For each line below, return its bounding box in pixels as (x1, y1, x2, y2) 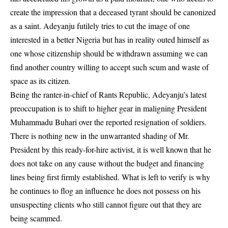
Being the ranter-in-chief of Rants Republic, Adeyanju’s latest (10, 89, 207, 100)
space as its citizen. (10, 75, 71, 86)
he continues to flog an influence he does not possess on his (10, 185, 201, 196)
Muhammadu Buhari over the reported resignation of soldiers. (10, 117, 207, 127)
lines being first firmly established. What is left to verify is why (10, 172, 210, 182)
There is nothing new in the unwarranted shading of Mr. (10, 130, 189, 141)
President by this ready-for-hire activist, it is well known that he (10, 144, 211, 155)
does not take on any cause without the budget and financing (10, 158, 204, 168)
